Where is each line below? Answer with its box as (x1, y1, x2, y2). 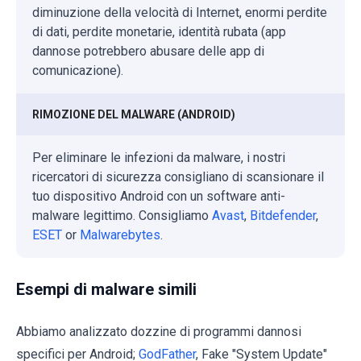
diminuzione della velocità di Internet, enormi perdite (32, 5, 327, 21)
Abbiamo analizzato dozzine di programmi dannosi (16, 324, 301, 340)
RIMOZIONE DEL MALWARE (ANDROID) (32, 108, 235, 122)
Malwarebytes (80, 227, 160, 243)
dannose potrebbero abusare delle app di (32, 44, 264, 60)
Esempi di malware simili (16, 280, 197, 300)
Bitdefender (250, 208, 316, 224)
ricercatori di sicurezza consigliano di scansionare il (32, 169, 324, 185)
